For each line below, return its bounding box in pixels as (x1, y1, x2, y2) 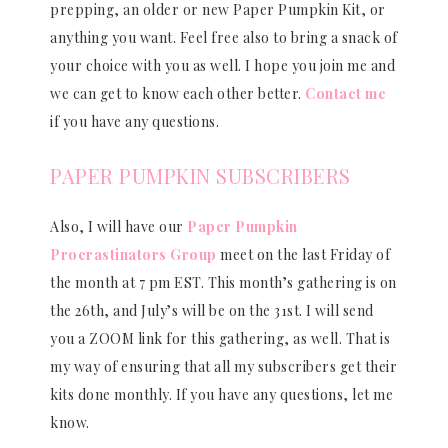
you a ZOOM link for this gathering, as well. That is (50, 328, 390, 348)
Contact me (305, 83, 386, 103)
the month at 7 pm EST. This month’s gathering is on (50, 272, 397, 292)
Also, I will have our (50, 216, 187, 236)
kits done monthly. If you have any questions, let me (50, 384, 393, 404)
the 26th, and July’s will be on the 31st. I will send (50, 300, 374, 320)
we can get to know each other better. (50, 83, 305, 103)
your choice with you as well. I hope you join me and (50, 55, 395, 75)
